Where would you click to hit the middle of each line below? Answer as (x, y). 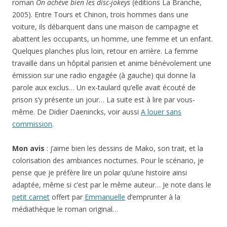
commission (32, 124)
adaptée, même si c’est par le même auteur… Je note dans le (112, 185)
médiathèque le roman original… (65, 209)
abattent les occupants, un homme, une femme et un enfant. (112, 39)
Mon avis (28, 148)
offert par (67, 197)
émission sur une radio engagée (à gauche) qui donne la (104, 75)
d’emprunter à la (153, 197)
